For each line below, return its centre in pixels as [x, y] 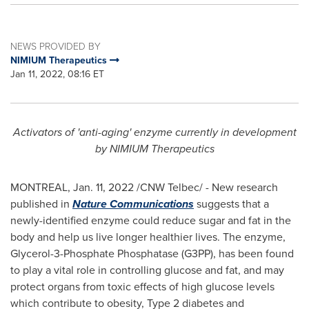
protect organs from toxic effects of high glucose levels [142, 287]
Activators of [43, 132]
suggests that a [231, 204]
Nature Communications [133, 204]
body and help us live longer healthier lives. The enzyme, [148, 237]
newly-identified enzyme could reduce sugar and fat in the [151, 220]
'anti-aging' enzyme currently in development [185, 132]
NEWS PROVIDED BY [56, 46]
